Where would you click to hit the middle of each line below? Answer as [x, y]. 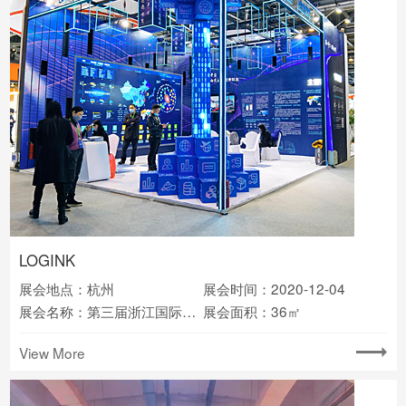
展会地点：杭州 [67, 289]
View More [52, 352]
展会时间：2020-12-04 [274, 289]
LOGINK [47, 261]
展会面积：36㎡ [252, 311]
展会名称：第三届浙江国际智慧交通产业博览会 [189, 311]
